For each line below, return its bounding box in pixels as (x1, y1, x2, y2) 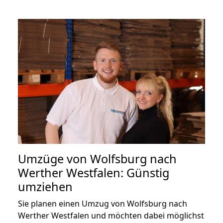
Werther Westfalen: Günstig (18, 164, 169, 181)
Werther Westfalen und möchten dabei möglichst (18, 210, 204, 221)
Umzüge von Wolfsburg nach (18, 150, 177, 167)
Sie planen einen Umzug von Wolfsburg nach (18, 198, 187, 209)
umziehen (18, 178, 73, 195)
